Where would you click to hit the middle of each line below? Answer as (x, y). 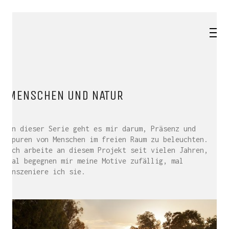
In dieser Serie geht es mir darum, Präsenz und (102, 129)
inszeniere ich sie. (47, 171)
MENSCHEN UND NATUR (65, 95)
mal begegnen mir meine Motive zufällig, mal (96, 161)
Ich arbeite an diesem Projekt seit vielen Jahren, (108, 150)
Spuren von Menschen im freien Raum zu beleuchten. (108, 139)
